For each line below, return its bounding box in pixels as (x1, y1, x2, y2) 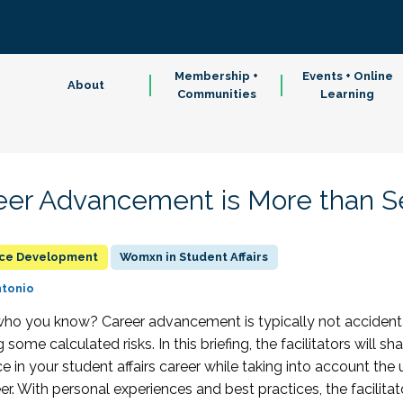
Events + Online (301, 69, 393, 83)
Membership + (175, 69, 259, 83)
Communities (176, 87, 256, 101)
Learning (320, 87, 375, 101)
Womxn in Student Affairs (120, 250, 269, 264)
